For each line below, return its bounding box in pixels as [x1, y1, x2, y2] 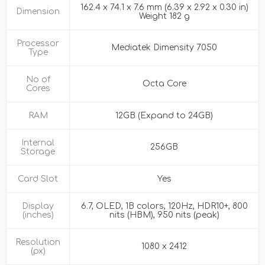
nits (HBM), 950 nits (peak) [109, 211, 219, 220]
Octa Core [142, 79, 186, 89]
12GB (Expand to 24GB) [115, 111, 213, 121]
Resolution [15, 238, 60, 247]
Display [22, 202, 54, 211]
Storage [21, 147, 55, 157]
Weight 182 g [138, 12, 190, 21]
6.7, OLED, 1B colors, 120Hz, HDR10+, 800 [80, 202, 248, 211]
